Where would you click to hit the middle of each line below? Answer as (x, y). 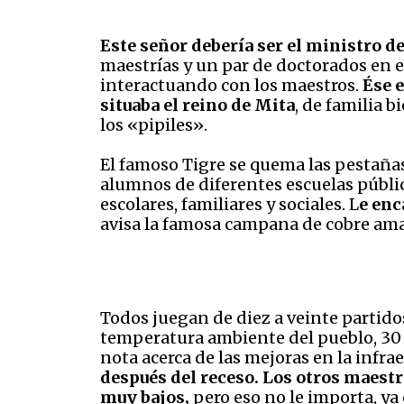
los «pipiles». (154, 125)
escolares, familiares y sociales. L (230, 205)
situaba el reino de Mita (197, 106)
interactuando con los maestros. (231, 86)
